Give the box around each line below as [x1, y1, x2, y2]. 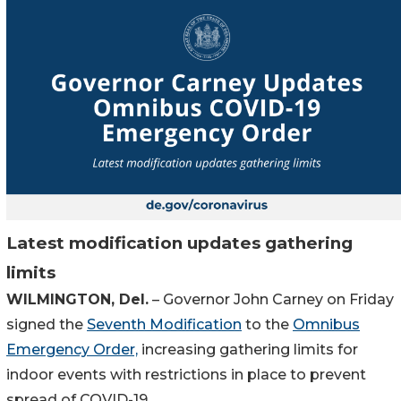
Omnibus [293, 315, 360, 333]
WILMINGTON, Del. [6, 290, 149, 308]
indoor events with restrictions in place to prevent [6, 365, 366, 383]
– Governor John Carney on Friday [149, 290, 394, 308]
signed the [6, 315, 87, 333]
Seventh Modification [87, 315, 242, 333]
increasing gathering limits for [138, 340, 358, 358]
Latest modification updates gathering [6, 232, 353, 253]
